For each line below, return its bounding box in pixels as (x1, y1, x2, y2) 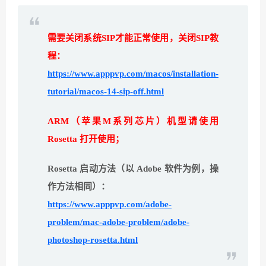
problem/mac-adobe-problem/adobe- (47, 217, 189, 227)
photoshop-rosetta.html (47, 235, 138, 245)
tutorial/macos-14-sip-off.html (47, 87, 164, 97)
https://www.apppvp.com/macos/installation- (47, 69, 218, 79)
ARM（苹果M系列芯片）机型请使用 (47, 116, 218, 126)
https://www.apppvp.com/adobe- (47, 199, 172, 210)
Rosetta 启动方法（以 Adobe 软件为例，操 (47, 164, 218, 174)
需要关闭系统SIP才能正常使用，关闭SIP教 (47, 33, 218, 43)
